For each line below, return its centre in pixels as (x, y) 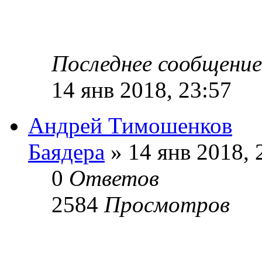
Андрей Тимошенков (130, 125)
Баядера (66, 151)
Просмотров (167, 204)
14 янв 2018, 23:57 (142, 89)
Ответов (114, 178)
